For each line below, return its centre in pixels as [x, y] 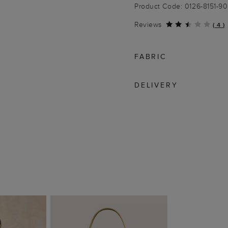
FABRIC [150, 56]
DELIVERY [156, 85]
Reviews [148, 24]
